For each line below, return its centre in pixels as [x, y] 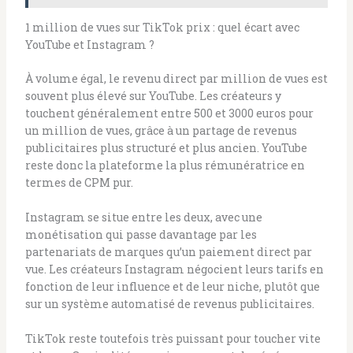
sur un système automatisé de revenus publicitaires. [169, 303]
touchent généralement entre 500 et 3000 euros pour [169, 113]
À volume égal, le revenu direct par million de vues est [176, 78]
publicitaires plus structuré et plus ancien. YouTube [166, 147]
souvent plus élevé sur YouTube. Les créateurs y [153, 95]
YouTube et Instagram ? [89, 44]
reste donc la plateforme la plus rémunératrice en [165, 165]
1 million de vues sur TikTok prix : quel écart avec [162, 27]
